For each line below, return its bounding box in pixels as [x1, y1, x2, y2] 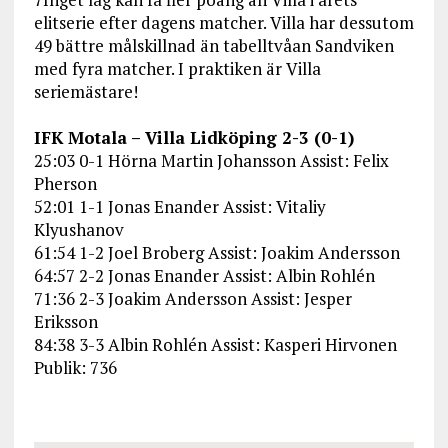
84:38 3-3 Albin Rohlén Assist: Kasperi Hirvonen [33, 333, 397, 357]
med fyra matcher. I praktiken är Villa [33, 57, 321, 81]
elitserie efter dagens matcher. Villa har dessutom [33, 11, 414, 35]
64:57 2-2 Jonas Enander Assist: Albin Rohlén [33, 264, 375, 288]
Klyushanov [33, 218, 124, 242]
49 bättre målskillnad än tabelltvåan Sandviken [33, 34, 394, 58]
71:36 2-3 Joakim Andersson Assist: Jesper [33, 287, 352, 311]
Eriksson [33, 310, 98, 334]
